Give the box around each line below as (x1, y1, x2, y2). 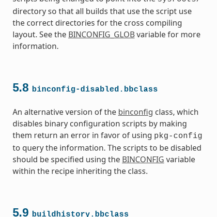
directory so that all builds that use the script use (12, 5, 192, 16)
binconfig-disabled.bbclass (31, 85, 158, 94)
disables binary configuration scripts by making (12, 118, 187, 129)
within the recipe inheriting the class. (12, 165, 148, 176)
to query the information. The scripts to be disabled (12, 142, 201, 153)
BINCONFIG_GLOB (68, 29, 135, 40)
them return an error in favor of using (12, 129, 154, 140)
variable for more (134, 29, 201, 40)
